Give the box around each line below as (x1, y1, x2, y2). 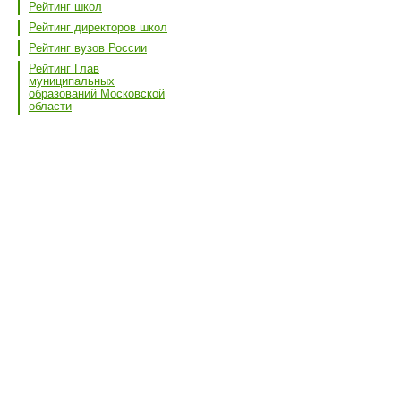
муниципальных (29, 73, 115, 88)
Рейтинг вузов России (29, 40, 147, 55)
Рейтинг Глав (29, 61, 99, 75)
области (29, 98, 72, 113)
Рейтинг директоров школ (29, 20, 167, 34)
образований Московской (29, 86, 165, 100)
